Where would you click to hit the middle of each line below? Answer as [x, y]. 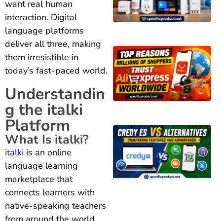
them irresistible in [42, 57]
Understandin [55, 94]
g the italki [44, 110]
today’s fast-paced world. [56, 70]
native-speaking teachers [55, 205]
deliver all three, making [53, 44]
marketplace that [39, 179]
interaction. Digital [41, 17]
